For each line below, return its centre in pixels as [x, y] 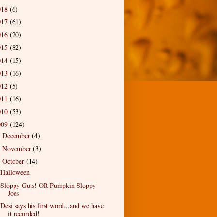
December [17, 136]
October [14, 161]
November [17, 148]
